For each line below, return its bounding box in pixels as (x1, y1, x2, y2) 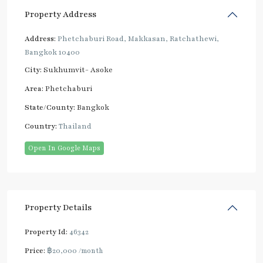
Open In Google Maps (28, 143, 100, 153)
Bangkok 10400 (25, 48, 80, 57)
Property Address (25, 9, 96, 20)
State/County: (25, 103, 75, 112)
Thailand (57, 122, 92, 131)
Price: (25, 246, 45, 255)
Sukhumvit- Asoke (43, 65, 113, 75)
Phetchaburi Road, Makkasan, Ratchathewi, (56, 34, 219, 43)
